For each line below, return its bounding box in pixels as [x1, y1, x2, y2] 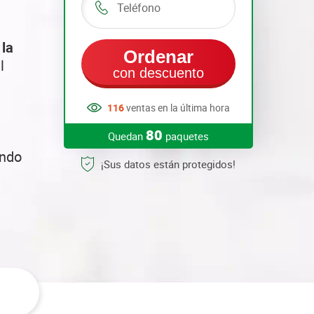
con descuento [113, 65, 204, 81]
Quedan [108, 129, 146, 143]
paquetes [163, 129, 209, 143]
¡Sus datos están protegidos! [101, 157, 235, 171]
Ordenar [123, 46, 193, 67]
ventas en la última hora [124, 100, 230, 114]
